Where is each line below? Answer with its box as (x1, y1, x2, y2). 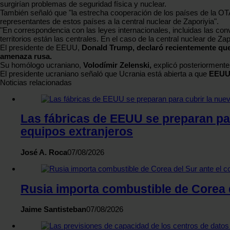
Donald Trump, (82, 43, 135, 52)
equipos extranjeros (21, 125, 133, 139)
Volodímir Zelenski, (83, 60, 151, 69)
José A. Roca (21, 147, 67, 157)
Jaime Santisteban (21, 205, 86, 214)
